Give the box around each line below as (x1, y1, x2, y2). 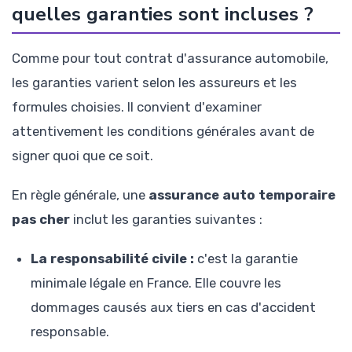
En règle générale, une (12, 187, 148, 203)
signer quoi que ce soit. (12, 147, 153, 163)
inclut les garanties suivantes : (70, 211, 262, 228)
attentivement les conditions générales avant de (12, 123, 314, 139)
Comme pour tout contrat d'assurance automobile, (12, 49, 328, 66)
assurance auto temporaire (148, 187, 335, 203)
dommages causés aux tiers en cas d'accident (31, 299, 316, 316)
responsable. (31, 324, 109, 340)
